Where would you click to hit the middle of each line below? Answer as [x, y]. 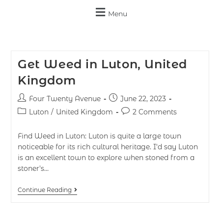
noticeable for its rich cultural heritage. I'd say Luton [108, 147]
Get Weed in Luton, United [102, 64]
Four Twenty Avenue [65, 99]
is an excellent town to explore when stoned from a [106, 158]
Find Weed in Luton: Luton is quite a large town [99, 136]
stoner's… [33, 168]
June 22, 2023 [143, 99]
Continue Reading [44, 190]
